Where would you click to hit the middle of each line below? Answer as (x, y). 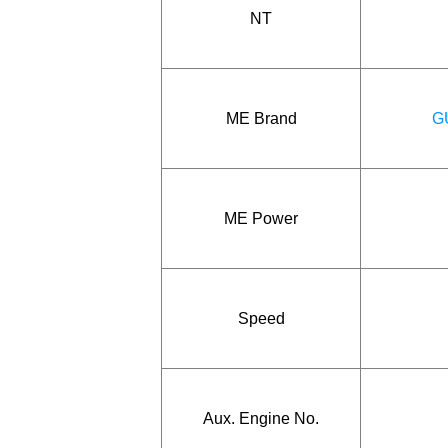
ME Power (261, 218)
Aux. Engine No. (261, 418)
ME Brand (261, 118)
